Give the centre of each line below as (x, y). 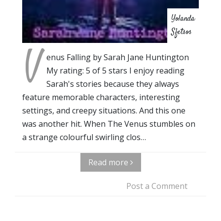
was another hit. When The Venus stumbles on (109, 124)
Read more (109, 163)
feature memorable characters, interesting (101, 97)
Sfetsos (182, 33)
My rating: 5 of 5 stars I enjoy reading (115, 71)
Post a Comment (157, 186)
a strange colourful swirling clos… (84, 137)
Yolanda (183, 19)
